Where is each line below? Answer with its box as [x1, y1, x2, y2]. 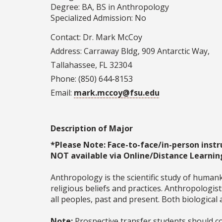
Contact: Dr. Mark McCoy [51, 32, 142, 43]
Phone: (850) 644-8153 [51, 73, 133, 85]
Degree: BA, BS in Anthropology [51, 1, 169, 13]
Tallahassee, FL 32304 [51, 59, 132, 71]
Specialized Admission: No [51, 12, 146, 24]
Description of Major [51, 123, 133, 134]
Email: [51, 87, 74, 99]
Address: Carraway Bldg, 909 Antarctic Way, [51, 46, 210, 57]
